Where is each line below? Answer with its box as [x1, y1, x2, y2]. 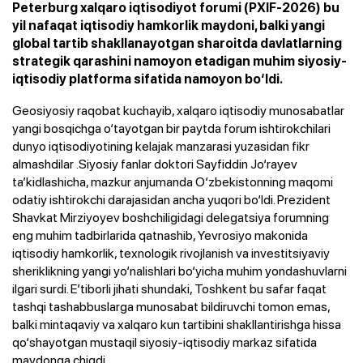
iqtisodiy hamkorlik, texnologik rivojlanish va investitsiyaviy [12, 243, 330, 262]
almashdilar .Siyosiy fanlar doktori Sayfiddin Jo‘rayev [12, 154, 297, 173]
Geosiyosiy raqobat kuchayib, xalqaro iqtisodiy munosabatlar [12, 100, 344, 119]
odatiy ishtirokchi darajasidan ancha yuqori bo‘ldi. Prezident [12, 190, 331, 208]
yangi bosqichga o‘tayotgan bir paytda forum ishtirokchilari [12, 118, 331, 137]
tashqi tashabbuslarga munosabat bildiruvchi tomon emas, [12, 297, 331, 315]
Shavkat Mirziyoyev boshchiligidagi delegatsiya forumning [12, 207, 329, 226]
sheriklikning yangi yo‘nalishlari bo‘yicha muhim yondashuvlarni [12, 261, 347, 280]
